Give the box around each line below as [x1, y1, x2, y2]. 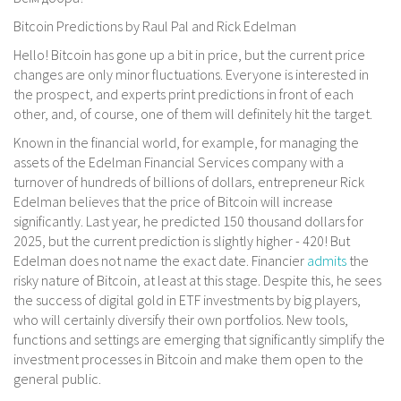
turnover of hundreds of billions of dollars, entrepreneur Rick [13, 173, 364, 192]
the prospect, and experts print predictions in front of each [13, 85, 354, 104]
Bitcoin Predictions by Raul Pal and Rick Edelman [13, 17, 296, 36]
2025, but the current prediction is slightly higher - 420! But [13, 232, 350, 251]
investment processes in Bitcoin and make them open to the [13, 350, 363, 369]
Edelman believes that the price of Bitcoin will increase [13, 192, 333, 211]
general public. [13, 370, 101, 388]
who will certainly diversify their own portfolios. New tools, [13, 311, 348, 329]
